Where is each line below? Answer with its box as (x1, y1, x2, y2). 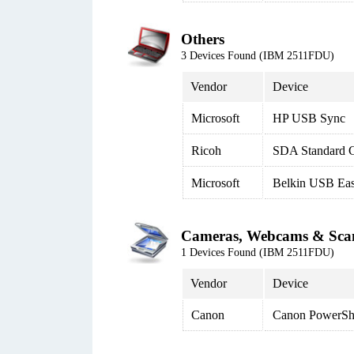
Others (181, 31, 224, 47)
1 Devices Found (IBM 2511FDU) (181, 247, 334, 258)
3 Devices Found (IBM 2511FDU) (181, 50, 334, 62)
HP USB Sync (273, 111, 345, 125)
